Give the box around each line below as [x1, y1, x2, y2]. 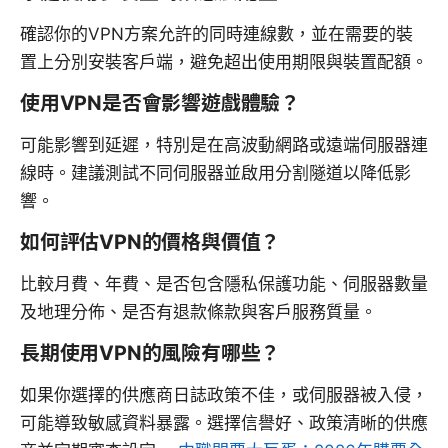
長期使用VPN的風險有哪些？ [20, 341, 281, 366]
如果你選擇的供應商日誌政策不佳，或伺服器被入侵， [20, 385, 428, 406]
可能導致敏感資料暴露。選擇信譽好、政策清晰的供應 [20, 413, 428, 434]
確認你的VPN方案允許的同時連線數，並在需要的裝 [20, 24, 413, 45]
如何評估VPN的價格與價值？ [20, 230, 281, 255]
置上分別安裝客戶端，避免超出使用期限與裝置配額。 [20, 52, 428, 73]
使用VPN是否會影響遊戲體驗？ [20, 91, 301, 116]
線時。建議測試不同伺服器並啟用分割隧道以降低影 [20, 163, 411, 184]
